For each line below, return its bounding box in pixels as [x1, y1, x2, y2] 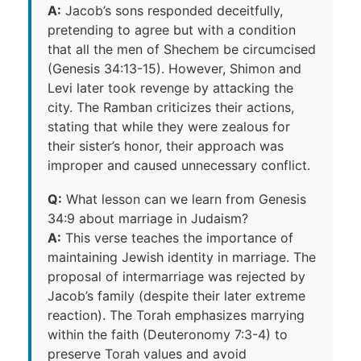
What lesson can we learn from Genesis [62, 190, 306, 207]
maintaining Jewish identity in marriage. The [48, 248, 316, 265]
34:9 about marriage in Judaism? [48, 210, 248, 226]
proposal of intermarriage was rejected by [48, 268, 305, 284]
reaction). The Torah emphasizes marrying [48, 306, 305, 323]
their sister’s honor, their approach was [48, 137, 284, 154]
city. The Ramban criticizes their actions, [48, 98, 294, 115]
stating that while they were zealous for [48, 118, 290, 135]
